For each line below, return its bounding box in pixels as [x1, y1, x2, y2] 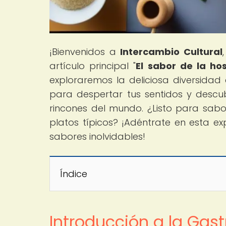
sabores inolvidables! [49, 130, 145, 143]
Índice [60, 167, 87, 180]
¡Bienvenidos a [49, 45, 121, 58]
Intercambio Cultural [120, 45, 222, 58]
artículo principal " [49, 59, 136, 72]
